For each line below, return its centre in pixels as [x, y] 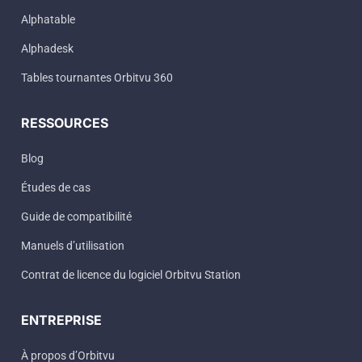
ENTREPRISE [61, 320]
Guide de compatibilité [76, 217]
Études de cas [56, 188]
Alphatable [48, 20]
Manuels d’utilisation [73, 246]
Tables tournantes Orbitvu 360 [97, 78]
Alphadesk [47, 49]
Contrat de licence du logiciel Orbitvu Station [131, 275]
